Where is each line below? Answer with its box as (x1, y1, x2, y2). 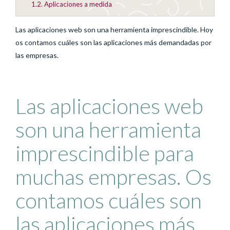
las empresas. (15, 50, 59, 60)
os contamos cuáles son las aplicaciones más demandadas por (15, 37, 212, 47)
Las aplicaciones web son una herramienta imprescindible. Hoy (15, 25, 213, 34)
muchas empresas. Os (15, 163, 212, 189)
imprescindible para (15, 140, 194, 166)
